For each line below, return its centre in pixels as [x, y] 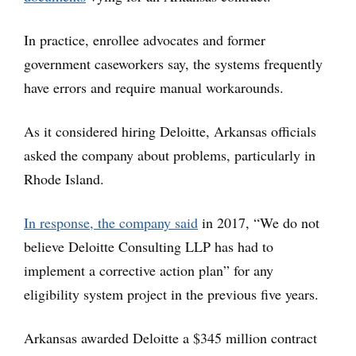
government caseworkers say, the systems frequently [173, 63]
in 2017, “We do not [259, 222]
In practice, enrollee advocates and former [145, 39]
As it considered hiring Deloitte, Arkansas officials [170, 131]
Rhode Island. [64, 178]
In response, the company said [111, 222]
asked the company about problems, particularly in [170, 155]
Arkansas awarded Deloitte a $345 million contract [170, 337]
